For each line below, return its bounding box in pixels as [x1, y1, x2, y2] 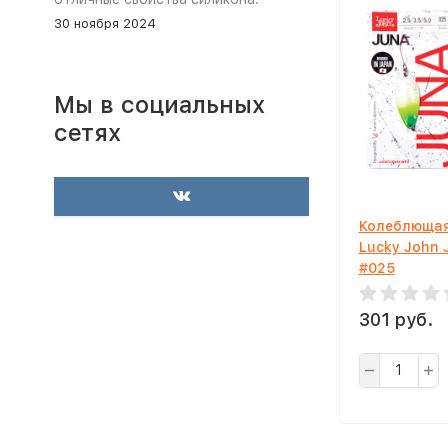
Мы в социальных [53, 90, 265, 119]
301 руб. [358, 309, 433, 330]
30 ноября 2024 [53, 16, 156, 31]
